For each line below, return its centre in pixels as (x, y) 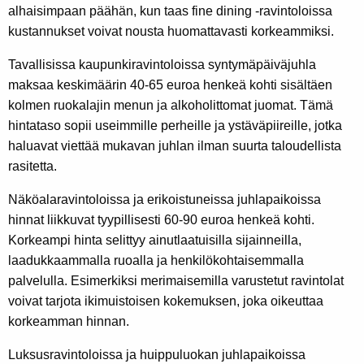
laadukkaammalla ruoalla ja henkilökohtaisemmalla (156, 261)
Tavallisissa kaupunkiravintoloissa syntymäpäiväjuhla (162, 65)
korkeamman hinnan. (69, 322)
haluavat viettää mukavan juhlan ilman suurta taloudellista (175, 146)
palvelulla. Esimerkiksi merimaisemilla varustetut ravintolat (176, 281)
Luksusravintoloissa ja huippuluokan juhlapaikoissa (157, 355)
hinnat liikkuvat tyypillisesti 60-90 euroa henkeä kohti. (161, 220)
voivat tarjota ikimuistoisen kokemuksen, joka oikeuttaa (166, 301)
